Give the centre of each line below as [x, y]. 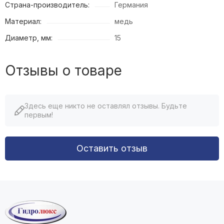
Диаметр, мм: [29, 37]
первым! [39, 114]
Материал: [23, 21]
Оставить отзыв [112, 148]
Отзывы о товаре [63, 70]
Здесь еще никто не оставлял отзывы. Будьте [106, 105]
